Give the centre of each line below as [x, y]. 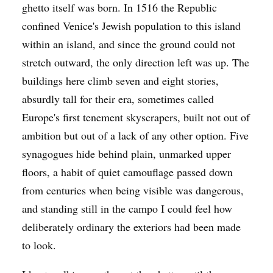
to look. [39, 245]
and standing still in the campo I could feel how [127, 208]
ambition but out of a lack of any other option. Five [135, 135]
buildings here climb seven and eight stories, [120, 80]
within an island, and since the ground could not [129, 44]
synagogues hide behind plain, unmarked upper [126, 154]
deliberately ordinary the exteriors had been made [131, 227]
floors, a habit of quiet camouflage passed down [127, 172]
